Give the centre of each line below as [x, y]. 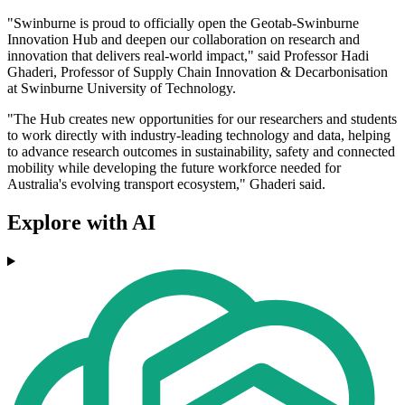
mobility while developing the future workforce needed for [174, 168]
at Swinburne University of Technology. [122, 89]
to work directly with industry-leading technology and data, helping [199, 136]
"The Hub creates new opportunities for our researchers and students [202, 119]
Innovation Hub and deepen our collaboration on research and [184, 40]
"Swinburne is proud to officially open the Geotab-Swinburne [183, 24]
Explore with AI [81, 223]
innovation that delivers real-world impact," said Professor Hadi [188, 56]
